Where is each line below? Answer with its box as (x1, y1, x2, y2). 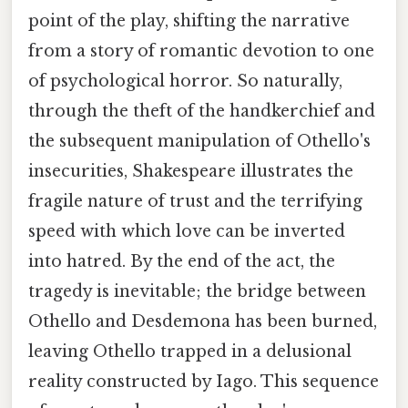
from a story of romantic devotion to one (28, 40, 374, 61)
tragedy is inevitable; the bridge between (28, 280, 366, 301)
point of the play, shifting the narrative (28, 10, 350, 31)
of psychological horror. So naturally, (28, 70, 342, 91)
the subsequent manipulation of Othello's (28, 130, 371, 151)
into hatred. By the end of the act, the (28, 250, 335, 271)
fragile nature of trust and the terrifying (28, 190, 362, 211)
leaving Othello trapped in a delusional (28, 341, 352, 362)
